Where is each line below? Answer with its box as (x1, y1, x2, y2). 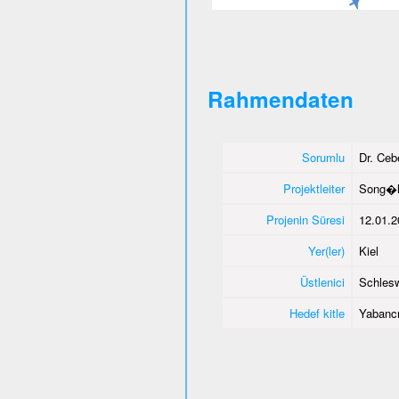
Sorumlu (301, 149, 345, 166)
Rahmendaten (207, 84, 354, 114)
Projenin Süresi (265, 211, 345, 228)
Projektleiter (282, 180, 345, 197)
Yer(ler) (307, 242, 345, 259)
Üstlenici (299, 273, 345, 290)
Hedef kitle (289, 305, 345, 322)
